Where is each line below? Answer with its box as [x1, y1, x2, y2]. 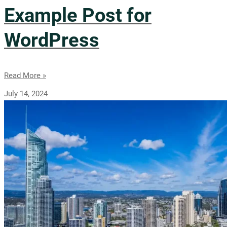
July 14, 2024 [4, 89, 48, 98]
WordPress [4, 29, 99, 52]
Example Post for [4, 4, 152, 27]
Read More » [4, 70, 46, 80]
